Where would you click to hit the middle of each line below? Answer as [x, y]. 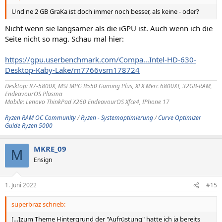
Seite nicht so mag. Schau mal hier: [64, 38]
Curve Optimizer [180, 117]
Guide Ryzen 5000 [29, 125]
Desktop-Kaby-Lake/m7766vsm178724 [72, 70]
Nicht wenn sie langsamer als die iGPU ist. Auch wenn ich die [109, 28]
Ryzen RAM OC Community [40, 117]
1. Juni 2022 [21, 185]
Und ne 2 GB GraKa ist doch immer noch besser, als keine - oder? [105, 11]
